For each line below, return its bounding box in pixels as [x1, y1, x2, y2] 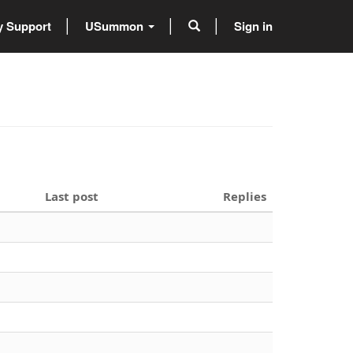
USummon [85, 17, 147, 35]
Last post [45, 188, 98, 204]
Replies [223, 188, 266, 204]
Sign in [234, 17, 273, 35]
